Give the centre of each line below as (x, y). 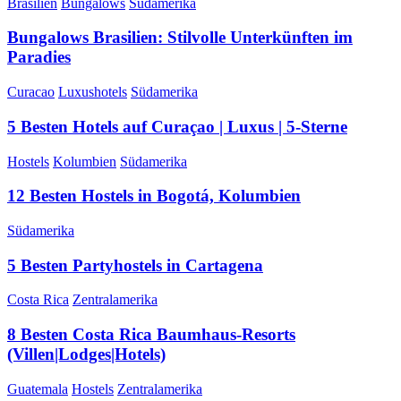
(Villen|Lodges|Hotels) (86, 354)
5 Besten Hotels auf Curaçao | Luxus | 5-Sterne (177, 126)
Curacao (31, 92)
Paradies (39, 57)
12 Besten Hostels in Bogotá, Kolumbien (154, 196)
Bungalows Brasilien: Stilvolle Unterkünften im (180, 38)
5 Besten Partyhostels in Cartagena (135, 265)
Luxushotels (93, 92)
